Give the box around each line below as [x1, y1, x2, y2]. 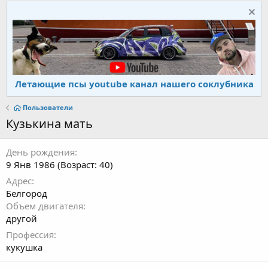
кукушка [6, 241, 42, 254]
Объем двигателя [6, 200, 83, 212]
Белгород [6, 187, 47, 200]
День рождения [6, 146, 75, 159]
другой [6, 212, 37, 225]
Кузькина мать [6, 115, 93, 132]
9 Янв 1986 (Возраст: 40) [6, 159, 113, 171]
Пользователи [22, 103, 73, 112]
